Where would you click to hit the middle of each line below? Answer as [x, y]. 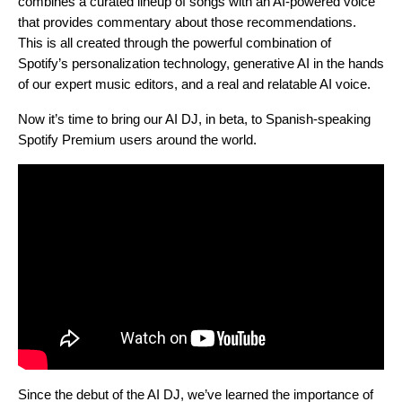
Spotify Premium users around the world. [137, 139]
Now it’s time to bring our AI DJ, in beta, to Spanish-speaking [194, 118]
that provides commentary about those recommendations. [187, 22]
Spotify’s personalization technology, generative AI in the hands [201, 63]
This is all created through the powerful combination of [175, 42]
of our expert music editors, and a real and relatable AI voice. [196, 83]
